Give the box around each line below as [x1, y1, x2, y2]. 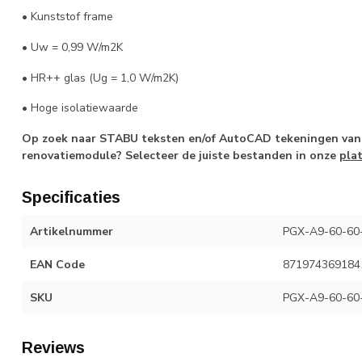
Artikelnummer [30, 224, 113, 240]
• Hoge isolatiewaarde [22, 100, 138, 116]
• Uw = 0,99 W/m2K [22, 39, 123, 55]
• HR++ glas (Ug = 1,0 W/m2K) [22, 69, 179, 86]
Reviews [22, 339, 85, 357]
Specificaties [22, 188, 120, 207]
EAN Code [30, 257, 85, 273]
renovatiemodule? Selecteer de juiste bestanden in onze [22, 148, 339, 164]
